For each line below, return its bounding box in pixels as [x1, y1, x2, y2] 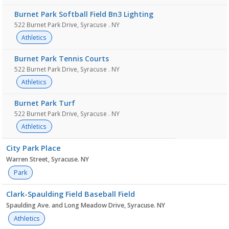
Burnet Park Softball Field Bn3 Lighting [14, 9, 153, 19]
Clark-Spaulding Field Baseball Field [6, 189, 135, 199]
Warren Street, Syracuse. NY [6, 155, 89, 164]
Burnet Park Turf [14, 98, 75, 108]
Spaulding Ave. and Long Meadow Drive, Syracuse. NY [6, 201, 165, 210]
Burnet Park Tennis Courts [14, 54, 109, 63]
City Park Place [6, 143, 61, 153]
